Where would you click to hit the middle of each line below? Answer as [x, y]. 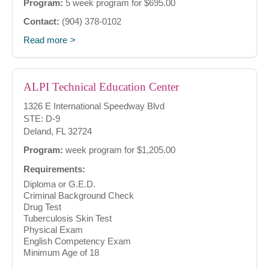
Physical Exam [53, 230]
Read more [45, 40]
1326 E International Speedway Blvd [94, 106]
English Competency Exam [77, 241]
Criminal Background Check [79, 196]
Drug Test [42, 207]
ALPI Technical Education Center [101, 87]
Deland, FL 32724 [58, 131]
